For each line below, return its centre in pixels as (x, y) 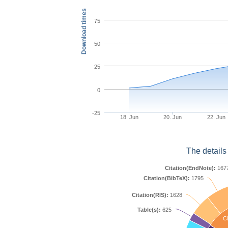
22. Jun (216, 117)
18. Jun (129, 117)
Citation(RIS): (150, 195)
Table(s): (149, 210)
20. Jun (173, 117)
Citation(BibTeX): (167, 178)
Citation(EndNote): (190, 168)
